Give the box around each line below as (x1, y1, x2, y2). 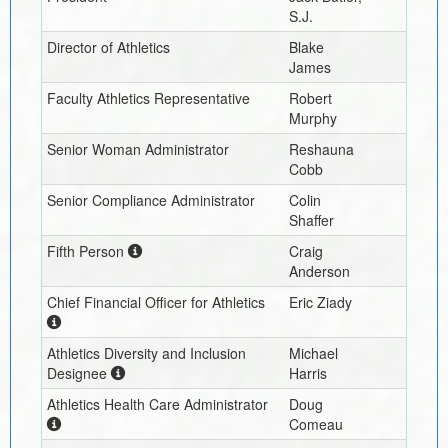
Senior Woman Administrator (46, 138, 229, 159)
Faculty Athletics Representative (46, 87, 250, 108)
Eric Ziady (288, 291, 352, 312)
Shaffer (288, 209, 334, 230)
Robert (288, 87, 332, 108)
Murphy (288, 107, 337, 128)
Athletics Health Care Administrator (46, 393, 268, 414)
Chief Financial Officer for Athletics (46, 291, 265, 312)
